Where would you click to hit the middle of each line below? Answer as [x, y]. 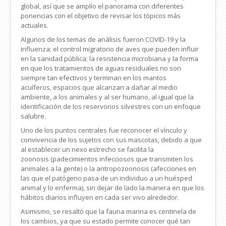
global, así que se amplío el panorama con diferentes [102, 6]
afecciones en [175, 168]
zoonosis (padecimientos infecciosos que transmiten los [107, 159]
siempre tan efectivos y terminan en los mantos [94, 77]
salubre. [33, 116]
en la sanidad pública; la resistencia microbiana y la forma [109, 58]
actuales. [35, 25]
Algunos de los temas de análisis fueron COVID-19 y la [103, 39]
